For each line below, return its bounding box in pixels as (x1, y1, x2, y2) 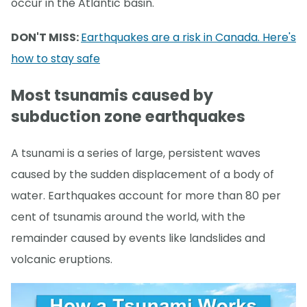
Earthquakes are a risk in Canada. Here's (81, 29, 296, 46)
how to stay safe (11, 51, 100, 67)
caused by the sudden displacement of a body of (11, 166, 274, 182)
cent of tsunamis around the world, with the (11, 208, 245, 225)
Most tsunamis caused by (11, 84, 213, 106)
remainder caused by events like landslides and (11, 230, 265, 246)
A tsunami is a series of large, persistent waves (11, 145, 260, 161)
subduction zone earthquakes (11, 106, 245, 127)
